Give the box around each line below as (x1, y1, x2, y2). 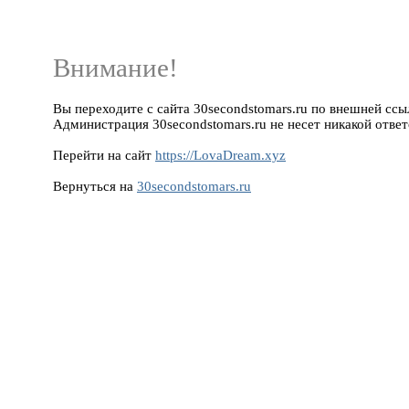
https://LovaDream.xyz (155, 147, 286, 163)
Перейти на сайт (53, 147, 155, 163)
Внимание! (53, 53, 178, 82)
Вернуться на (53, 178, 137, 194)
